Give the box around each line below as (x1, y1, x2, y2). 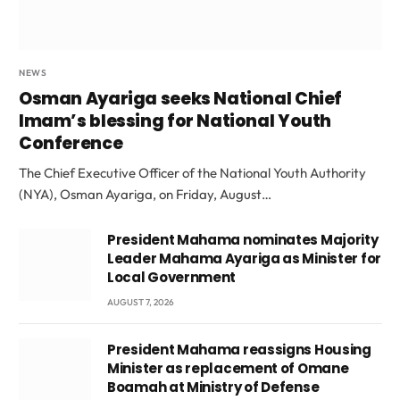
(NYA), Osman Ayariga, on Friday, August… (19, 186, 271, 204)
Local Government (107, 268, 237, 287)
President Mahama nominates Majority (107, 230, 379, 250)
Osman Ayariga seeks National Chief (19, 87, 343, 112)
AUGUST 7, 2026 (107, 296, 174, 309)
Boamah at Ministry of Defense (107, 378, 320, 397)
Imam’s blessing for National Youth (19, 109, 332, 134)
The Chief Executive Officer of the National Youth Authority (19, 164, 366, 182)
